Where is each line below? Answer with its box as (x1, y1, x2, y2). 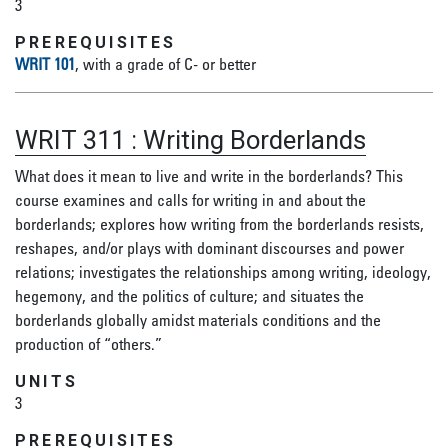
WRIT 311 (15, 125, 125, 155)
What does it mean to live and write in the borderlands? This (15, 166, 403, 186)
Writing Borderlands (143, 125, 366, 155)
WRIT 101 (15, 54, 75, 74)
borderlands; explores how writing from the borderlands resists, (15, 214, 424, 234)
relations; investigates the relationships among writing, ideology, (15, 262, 431, 282)
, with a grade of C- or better (75, 54, 256, 74)
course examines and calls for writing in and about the (15, 190, 366, 210)
